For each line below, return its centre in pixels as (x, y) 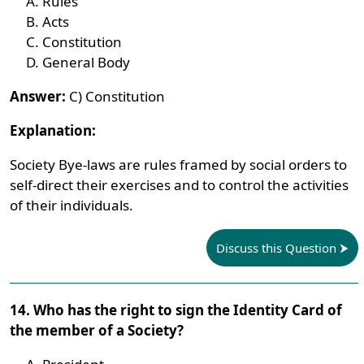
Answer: (38, 96)
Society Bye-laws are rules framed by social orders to (179, 165)
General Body (87, 62)
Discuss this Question (276, 248)
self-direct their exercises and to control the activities (180, 185)
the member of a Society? (97, 330)
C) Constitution (116, 96)
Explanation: (53, 130)
